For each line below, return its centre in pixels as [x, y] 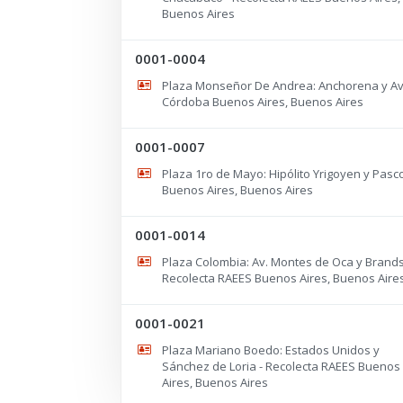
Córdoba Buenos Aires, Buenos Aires [262, 101]
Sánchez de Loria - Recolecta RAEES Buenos [281, 366]
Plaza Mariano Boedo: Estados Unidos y [270, 349]
